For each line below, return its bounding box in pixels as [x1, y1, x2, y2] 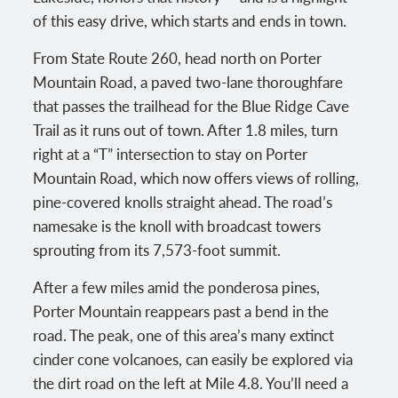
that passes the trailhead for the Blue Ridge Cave [33, 94, 350, 116]
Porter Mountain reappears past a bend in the [33, 299, 330, 322]
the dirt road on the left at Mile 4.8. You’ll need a [33, 371, 349, 394]
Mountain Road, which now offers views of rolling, [33, 166, 360, 188]
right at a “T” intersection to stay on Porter [33, 142, 308, 164]
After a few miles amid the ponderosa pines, [33, 275, 321, 298]
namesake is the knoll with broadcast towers [33, 214, 322, 236]
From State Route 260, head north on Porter [33, 46, 322, 68]
